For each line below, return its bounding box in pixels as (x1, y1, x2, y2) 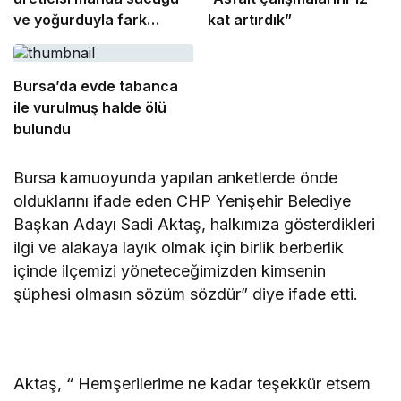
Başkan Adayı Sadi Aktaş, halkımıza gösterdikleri (13, 214, 376, 234)
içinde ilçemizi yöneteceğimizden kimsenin (13, 260, 327, 280)
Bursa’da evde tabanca (13, 76, 178, 95)
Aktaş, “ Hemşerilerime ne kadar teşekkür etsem (13, 373, 371, 393)
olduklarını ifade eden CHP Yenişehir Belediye (13, 191, 352, 210)
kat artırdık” (207, 10, 292, 29)
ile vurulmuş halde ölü (13, 98, 166, 116)
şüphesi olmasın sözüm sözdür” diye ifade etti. (13, 284, 359, 303)
